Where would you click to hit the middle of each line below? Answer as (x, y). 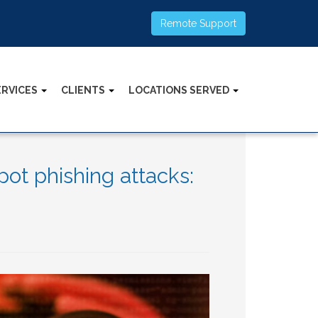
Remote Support (198, 23)
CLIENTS (84, 90)
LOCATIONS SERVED (180, 90)
